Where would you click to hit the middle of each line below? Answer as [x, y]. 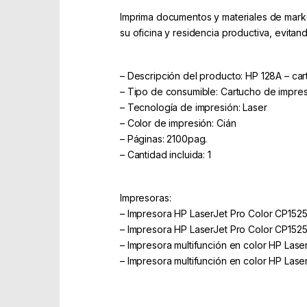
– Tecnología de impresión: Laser [194, 107]
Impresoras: [146, 197]
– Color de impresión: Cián [178, 123]
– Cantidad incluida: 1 [165, 154]
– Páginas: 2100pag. [164, 138]
